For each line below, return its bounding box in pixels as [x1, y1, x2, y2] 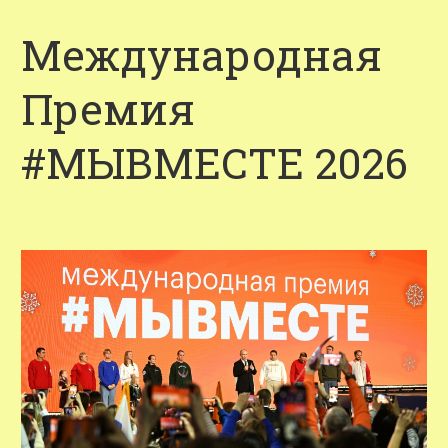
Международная [21, 27, 382, 82]
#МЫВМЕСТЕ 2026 [21, 135, 408, 190]
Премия [21, 81, 195, 136]
